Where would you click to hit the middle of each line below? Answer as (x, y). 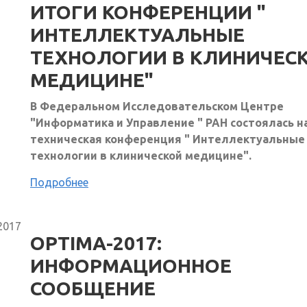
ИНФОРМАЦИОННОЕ (131, 265)
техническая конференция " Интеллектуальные (168, 139)
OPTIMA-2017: (96, 243)
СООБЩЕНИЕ (93, 288)
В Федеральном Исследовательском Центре (157, 106)
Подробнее (59, 182)
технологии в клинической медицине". (142, 155)
